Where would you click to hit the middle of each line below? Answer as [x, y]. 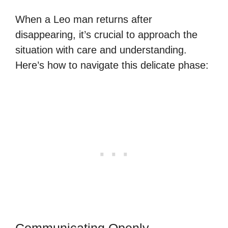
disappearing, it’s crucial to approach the [106, 34]
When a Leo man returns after [84, 19]
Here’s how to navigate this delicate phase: [112, 65]
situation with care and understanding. [101, 50]
